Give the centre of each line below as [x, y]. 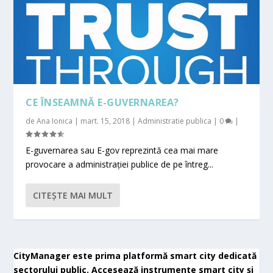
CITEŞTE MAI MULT [73, 196]
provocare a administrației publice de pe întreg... [120, 165]
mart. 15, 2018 [105, 121]
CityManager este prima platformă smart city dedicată [135, 256]
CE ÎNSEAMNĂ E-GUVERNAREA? [102, 103]
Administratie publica [175, 121]
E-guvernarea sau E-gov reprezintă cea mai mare [122, 151]
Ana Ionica [55, 121]
